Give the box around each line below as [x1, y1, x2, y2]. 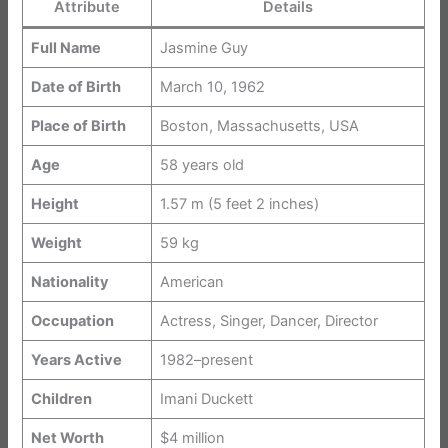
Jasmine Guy [159, 39, 248, 58]
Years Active [30, 351, 122, 370]
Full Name [30, 39, 101, 58]
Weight [30, 234, 82, 253]
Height [30, 195, 79, 214]
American [159, 273, 224, 292]
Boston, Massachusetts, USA [159, 117, 359, 136]
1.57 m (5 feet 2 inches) [159, 195, 319, 214]
